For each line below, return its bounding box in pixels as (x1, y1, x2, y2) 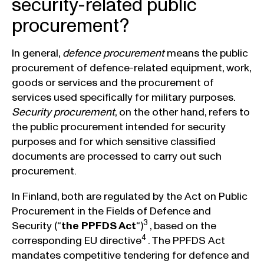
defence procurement (62, 46, 164, 61)
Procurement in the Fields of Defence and (12, 204, 211, 219)
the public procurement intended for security (12, 120, 226, 135)
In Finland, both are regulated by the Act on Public (12, 189, 247, 204)
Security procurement (12, 105, 115, 120)
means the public (164, 46, 248, 61)
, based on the (148, 219, 216, 234)
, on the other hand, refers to (115, 105, 250, 120)
